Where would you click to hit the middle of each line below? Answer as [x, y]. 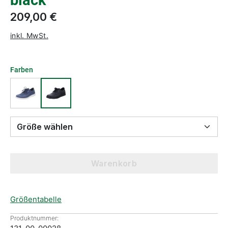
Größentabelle [36, 199]
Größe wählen [58, 127]
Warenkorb [114, 163]
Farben [22, 70]
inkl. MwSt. [29, 35]
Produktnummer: [34, 218]
